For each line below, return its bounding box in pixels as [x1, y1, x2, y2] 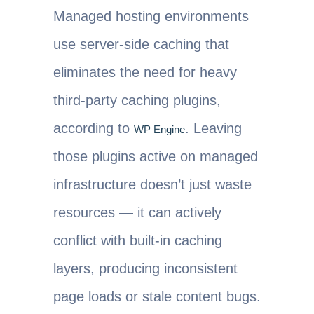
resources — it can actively [53, 205, 221, 221]
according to [53, 121, 134, 137]
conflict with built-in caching [53, 233, 222, 249]
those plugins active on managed [53, 149, 258, 165]
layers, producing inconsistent [53, 261, 238, 277]
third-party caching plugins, [53, 93, 221, 109]
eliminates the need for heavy [53, 64, 237, 81]
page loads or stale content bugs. [53, 289, 261, 305]
